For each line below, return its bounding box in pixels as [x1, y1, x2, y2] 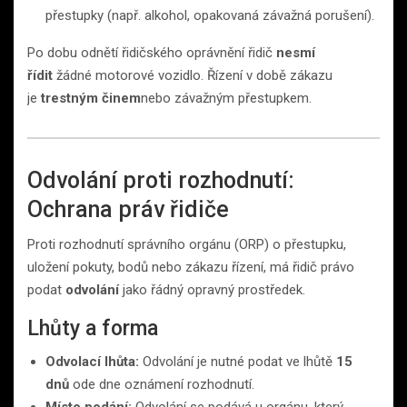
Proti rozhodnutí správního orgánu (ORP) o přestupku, [27, 235, 346, 253]
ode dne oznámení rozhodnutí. [69, 375, 254, 392]
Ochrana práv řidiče [27, 195, 229, 223]
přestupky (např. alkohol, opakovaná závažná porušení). [45, 6, 374, 24]
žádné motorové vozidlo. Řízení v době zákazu [53, 66, 333, 84]
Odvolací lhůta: [45, 352, 139, 370]
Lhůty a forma [27, 315, 158, 341]
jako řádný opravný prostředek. [119, 281, 305, 298]
